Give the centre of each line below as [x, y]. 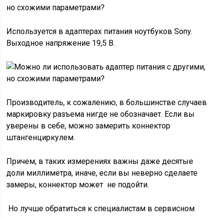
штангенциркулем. [41, 137]
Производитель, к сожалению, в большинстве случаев [107, 102]
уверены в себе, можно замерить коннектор [89, 126]
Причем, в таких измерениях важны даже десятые [100, 161]
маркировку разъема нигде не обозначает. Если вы [101, 114]
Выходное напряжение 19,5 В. [61, 43]
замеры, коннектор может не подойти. [78, 185]
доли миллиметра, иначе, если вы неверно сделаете [102, 173]
